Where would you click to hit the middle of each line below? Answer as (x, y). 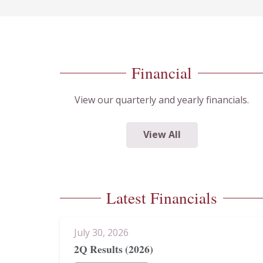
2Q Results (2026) (114, 249)
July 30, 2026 (101, 232)
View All (162, 135)
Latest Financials (162, 198)
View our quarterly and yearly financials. (162, 100)
